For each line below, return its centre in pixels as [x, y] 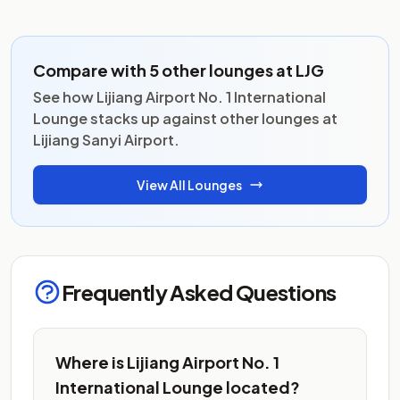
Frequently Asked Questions [199, 292]
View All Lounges [189, 185]
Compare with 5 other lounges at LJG [179, 70]
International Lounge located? [178, 387]
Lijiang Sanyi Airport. [106, 140]
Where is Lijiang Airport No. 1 [167, 362]
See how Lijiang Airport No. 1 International [179, 97]
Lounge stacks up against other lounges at [185, 118]
